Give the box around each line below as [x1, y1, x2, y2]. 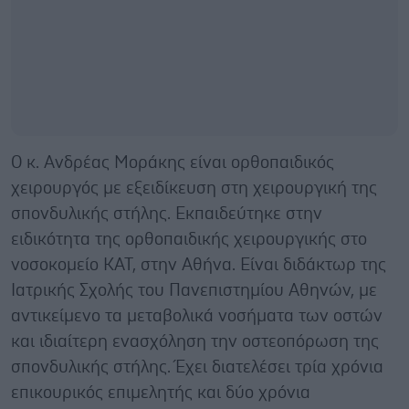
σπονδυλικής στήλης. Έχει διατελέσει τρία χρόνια [11, 359, 383, 376]
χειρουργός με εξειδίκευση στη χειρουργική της [11, 180, 377, 197]
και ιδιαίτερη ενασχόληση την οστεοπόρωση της [11, 333, 379, 351]
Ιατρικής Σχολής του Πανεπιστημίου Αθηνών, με [11, 282, 377, 299]
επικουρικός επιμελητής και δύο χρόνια [11, 384, 310, 402]
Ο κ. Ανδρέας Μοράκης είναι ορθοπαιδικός [11, 154, 334, 172]
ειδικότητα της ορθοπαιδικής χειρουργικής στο [11, 231, 367, 248]
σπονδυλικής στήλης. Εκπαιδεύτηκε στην [11, 205, 322, 223]
